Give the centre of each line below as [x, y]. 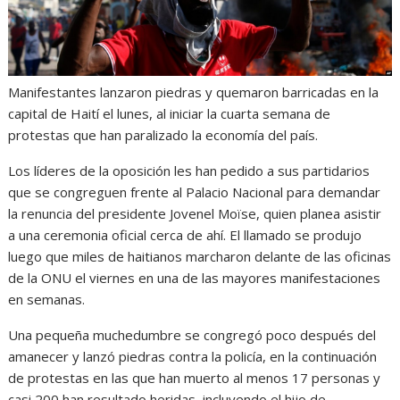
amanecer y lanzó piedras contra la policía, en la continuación [193, 357]
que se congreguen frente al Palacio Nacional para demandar [195, 192]
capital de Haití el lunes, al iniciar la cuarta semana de [170, 114]
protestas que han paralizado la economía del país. [163, 135]
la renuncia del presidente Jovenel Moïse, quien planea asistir [195, 214]
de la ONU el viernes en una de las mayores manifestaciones [195, 278]
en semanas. [47, 300]
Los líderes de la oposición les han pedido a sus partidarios [189, 171]
